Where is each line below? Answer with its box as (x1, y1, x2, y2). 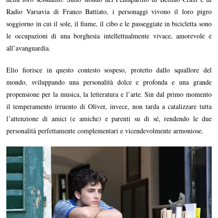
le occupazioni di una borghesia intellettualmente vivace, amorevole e (6, 31, 212, 41)
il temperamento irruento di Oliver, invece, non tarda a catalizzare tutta (6, 102, 212, 111)
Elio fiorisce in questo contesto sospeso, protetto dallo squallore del (6, 65, 212, 75)
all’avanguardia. (6, 43, 51, 53)
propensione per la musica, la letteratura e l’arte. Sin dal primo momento (6, 90, 212, 99)
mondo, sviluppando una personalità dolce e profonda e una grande (6, 77, 212, 87)
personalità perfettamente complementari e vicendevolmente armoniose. (6, 126, 204, 136)
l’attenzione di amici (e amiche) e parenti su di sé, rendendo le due (6, 114, 212, 124)
